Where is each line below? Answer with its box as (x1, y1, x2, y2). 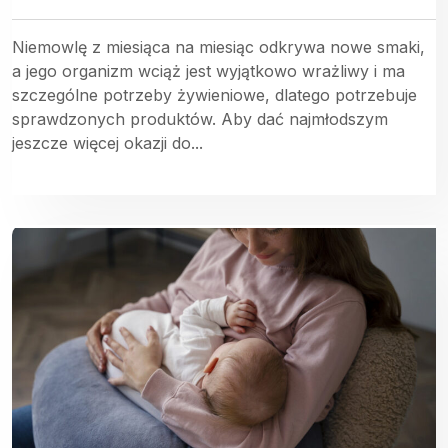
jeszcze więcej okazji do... (12, 132, 203, 153)
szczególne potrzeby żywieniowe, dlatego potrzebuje (12, 84, 417, 105)
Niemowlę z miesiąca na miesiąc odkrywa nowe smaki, (12, 36, 425, 57)
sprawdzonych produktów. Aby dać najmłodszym (12, 108, 388, 129)
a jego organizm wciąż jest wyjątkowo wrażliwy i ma (12, 60, 405, 81)
